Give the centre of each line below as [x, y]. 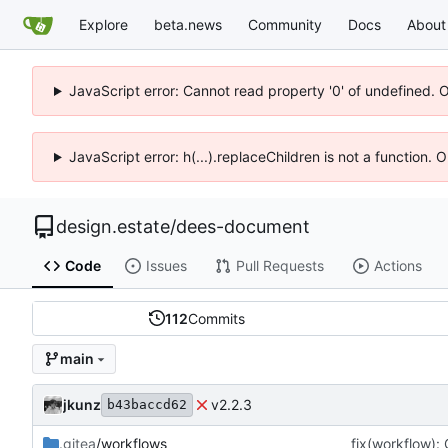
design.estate [113, 226]
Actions [397, 266]
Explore [103, 24]
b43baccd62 [147, 404]
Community [285, 24]
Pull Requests [279, 266]
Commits [216, 318]
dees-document [243, 226]
